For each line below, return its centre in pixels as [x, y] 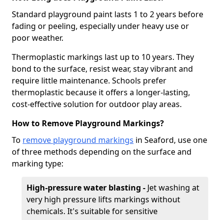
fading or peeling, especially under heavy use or [100, 26]
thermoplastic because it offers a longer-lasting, [101, 92]
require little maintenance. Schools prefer [89, 81]
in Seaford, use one [170, 140]
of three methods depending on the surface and [102, 152]
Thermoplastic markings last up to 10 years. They [103, 57]
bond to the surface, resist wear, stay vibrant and [102, 69]
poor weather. [38, 38]
